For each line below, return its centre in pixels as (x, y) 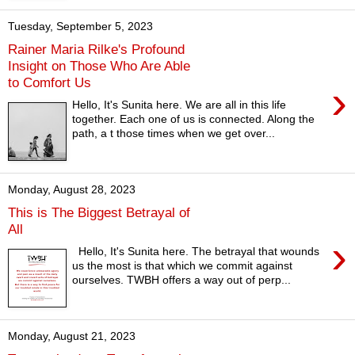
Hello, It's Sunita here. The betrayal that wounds (196, 252)
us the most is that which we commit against (183, 266)
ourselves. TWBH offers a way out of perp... (182, 280)
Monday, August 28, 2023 (72, 189)
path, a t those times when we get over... (174, 134)
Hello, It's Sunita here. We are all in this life (179, 105)
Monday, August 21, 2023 (72, 336)
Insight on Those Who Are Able (99, 65)
